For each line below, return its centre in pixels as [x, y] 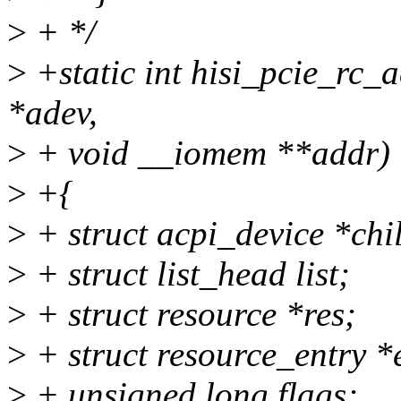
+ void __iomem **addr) [209, 153]
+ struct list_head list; [188, 274]
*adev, [52, 113]
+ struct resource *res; [192, 314]
